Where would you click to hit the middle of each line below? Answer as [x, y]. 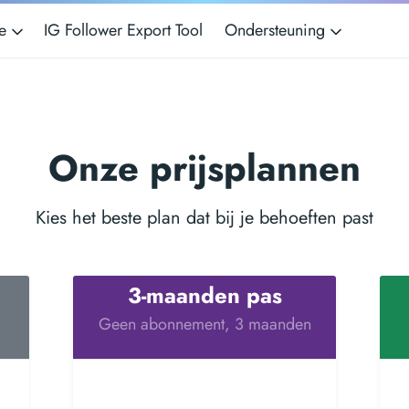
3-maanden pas [204, 295]
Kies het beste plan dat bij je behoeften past [204, 218]
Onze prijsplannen [204, 168]
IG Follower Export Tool [123, 30]
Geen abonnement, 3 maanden [204, 324]
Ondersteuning [277, 30]
